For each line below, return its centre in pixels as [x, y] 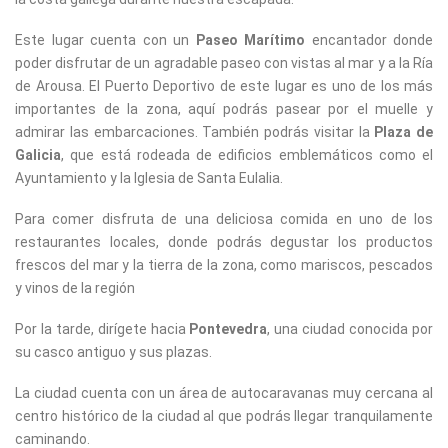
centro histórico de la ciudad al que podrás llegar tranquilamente [224, 416]
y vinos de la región [75, 288]
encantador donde [369, 40]
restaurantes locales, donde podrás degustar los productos [224, 242]
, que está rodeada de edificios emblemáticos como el [247, 155]
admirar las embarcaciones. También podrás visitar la [195, 132]
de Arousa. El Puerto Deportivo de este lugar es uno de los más [224, 86]
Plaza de [403, 132]
